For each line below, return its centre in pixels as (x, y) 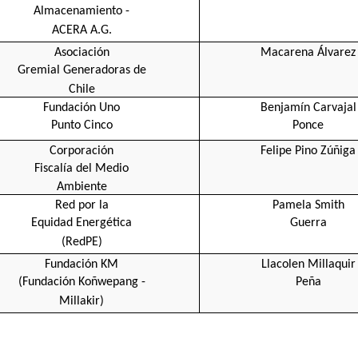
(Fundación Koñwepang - (82, 282)
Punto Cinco (82, 125)
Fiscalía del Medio (82, 168)
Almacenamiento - (82, 11)
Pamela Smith (308, 205)
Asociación (82, 52)
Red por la (82, 205)
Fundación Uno (82, 107)
